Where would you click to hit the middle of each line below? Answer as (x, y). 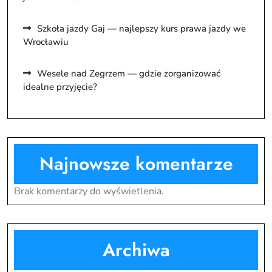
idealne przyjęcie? (60, 87)
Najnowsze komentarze (136, 163)
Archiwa (136, 250)
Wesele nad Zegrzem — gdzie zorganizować (129, 73)
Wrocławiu (46, 42)
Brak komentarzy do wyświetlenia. (89, 191)
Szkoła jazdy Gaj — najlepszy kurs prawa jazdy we (141, 28)
